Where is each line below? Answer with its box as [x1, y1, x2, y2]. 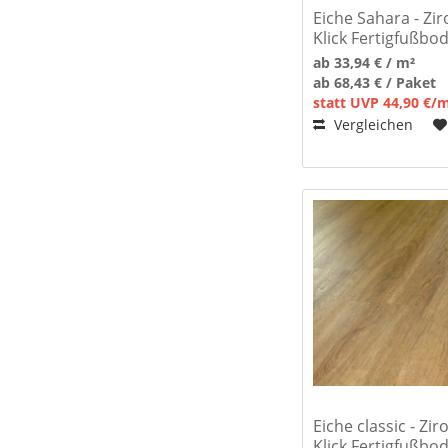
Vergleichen [330, 115, 414, 135]
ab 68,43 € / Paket [313, 73, 437, 93]
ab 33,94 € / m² [313, 53, 416, 73]
